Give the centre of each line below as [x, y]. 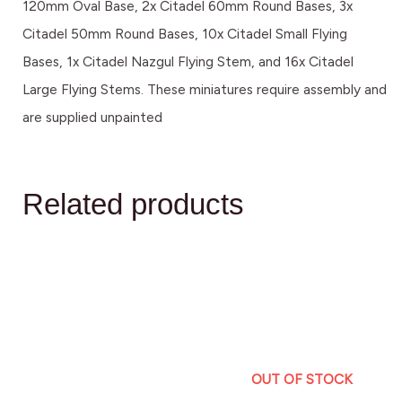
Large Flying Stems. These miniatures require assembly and [205, 89]
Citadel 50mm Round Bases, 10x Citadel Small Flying [185, 33]
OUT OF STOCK [301, 379]
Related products [133, 204]
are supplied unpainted [94, 117]
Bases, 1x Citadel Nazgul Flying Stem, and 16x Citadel [188, 61]
